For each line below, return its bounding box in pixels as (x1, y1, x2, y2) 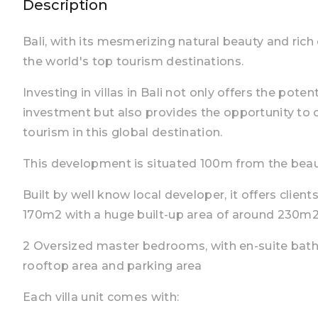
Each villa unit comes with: (23, 290, 180, 304)
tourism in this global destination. (23, 126, 223, 139)
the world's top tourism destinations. (23, 55, 244, 68)
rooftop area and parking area (23, 259, 202, 273)
